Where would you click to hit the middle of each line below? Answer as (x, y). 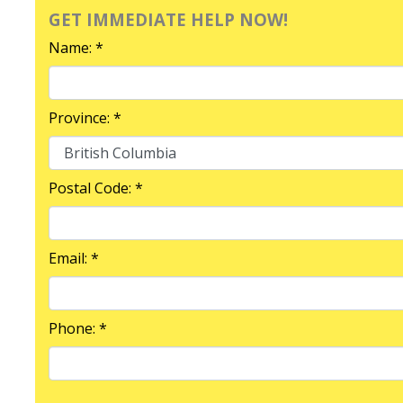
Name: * (76, 47)
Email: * (74, 258)
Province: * (85, 117)
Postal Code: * (96, 188)
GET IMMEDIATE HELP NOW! (168, 19)
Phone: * (78, 328)
